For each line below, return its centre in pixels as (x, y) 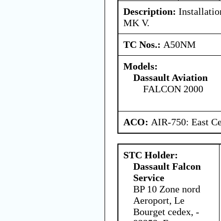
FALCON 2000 (173, 89)
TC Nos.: (143, 44)
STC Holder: (151, 155)
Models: (141, 66)
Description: (150, 11)
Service (149, 177)
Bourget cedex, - (166, 211)
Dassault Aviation (170, 77)
